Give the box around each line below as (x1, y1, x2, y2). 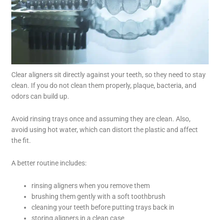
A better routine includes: (11, 159, 87, 167)
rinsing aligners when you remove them (31, 181, 150, 190)
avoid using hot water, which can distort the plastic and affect (11, 126, 198, 134)
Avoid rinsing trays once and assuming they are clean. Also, (11, 115, 191, 123)
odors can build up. (11, 92, 70, 101)
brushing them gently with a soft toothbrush (31, 192, 166, 200)
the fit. (11, 137, 31, 145)
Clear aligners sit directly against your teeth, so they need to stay (11, 71, 206, 79)
